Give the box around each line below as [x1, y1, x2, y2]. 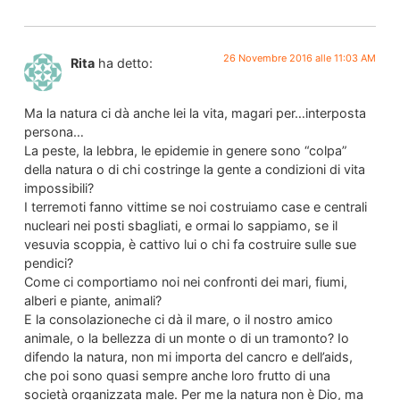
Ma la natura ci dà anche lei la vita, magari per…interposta [23, 104, 366, 121]
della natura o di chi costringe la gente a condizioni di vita [23, 161, 365, 177]
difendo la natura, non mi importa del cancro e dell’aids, [23, 348, 353, 364]
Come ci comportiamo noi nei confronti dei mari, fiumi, [23, 273, 347, 289]
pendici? [23, 254, 73, 271]
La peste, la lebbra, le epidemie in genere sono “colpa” [23, 142, 346, 158]
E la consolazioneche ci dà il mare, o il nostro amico [23, 311, 333, 327]
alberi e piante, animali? [23, 292, 162, 308]
